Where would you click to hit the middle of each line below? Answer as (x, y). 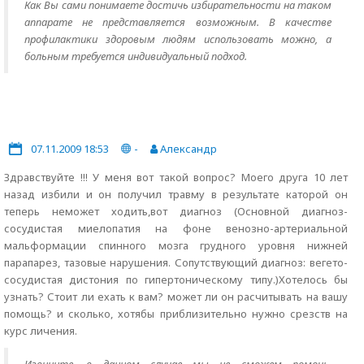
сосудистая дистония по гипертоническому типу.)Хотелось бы (176, 279)
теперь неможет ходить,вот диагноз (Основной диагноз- (176, 211)
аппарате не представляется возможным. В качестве (178, 22)
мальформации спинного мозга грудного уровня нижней (176, 245)
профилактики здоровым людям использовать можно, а (178, 39)
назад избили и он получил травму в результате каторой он (176, 194)
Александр (187, 149)
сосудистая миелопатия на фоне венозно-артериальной (176, 228)
